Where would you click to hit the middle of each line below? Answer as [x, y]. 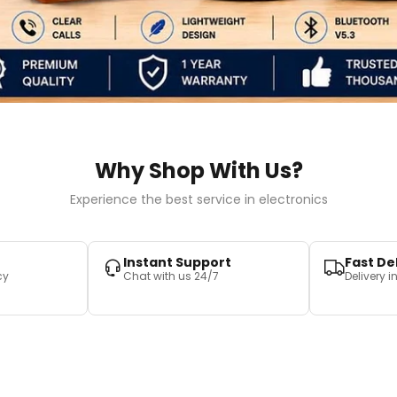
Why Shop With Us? [198, 171]
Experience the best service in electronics [198, 200]
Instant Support [177, 263]
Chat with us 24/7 [171, 276]
